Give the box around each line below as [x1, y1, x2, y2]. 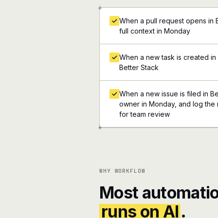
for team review [119, 110, 170, 118]
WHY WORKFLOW [99, 167, 145, 174]
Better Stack [119, 63, 159, 72]
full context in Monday [119, 27, 190, 35]
